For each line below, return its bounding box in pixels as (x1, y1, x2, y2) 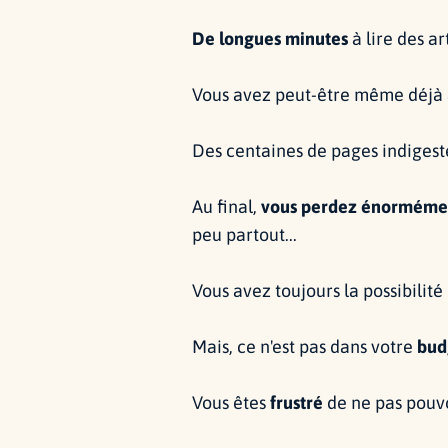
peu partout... (192, 223, 297, 245)
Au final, (192, 195, 261, 217)
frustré (270, 391, 323, 413)
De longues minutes (192, 27, 348, 49)
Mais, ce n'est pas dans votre (192, 335, 417, 357)
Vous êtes (192, 391, 270, 413)
